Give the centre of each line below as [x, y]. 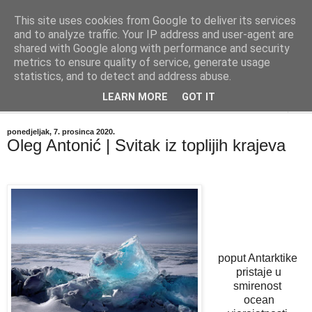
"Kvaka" [49, 41]
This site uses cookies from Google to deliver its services [155, 21]
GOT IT [198, 97]
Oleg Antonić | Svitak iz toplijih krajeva [146, 145]
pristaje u [259, 272]
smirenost [259, 286]
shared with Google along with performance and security [152, 48]
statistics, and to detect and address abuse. [123, 76]
